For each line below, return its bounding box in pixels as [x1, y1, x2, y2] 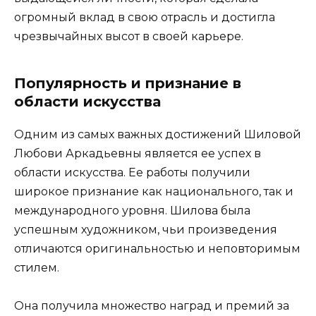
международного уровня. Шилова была [14, 203, 250, 217]
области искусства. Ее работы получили [14, 165, 250, 179]
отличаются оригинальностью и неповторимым [14, 241, 300, 255]
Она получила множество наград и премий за [14, 298, 289, 312]
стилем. [14, 260, 59, 274]
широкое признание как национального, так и [14, 184, 293, 198]
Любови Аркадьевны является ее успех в [14, 146, 261, 160]
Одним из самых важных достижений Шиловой [14, 127, 301, 141]
